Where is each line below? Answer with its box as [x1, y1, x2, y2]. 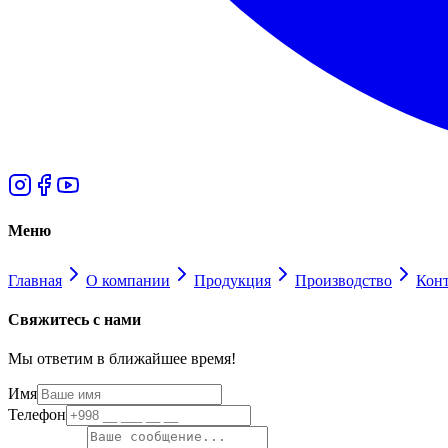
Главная [8, 271, 62, 289]
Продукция [194, 271, 271, 289]
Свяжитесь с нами [8, 311, 141, 329]
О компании [86, 271, 170, 289]
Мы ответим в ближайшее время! [8, 350, 236, 368]
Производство [295, 271, 392, 289]
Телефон [8, 406, 66, 424]
